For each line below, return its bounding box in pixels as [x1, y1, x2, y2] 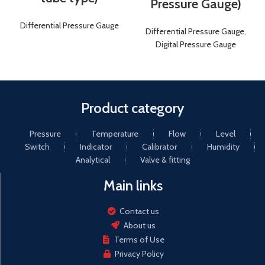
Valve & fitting [140, 154, 190, 166]
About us [123, 220, 156, 231]
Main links [103, 177, 163, 195]
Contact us [119, 206, 160, 217]
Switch [25, 141, 50, 153]
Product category [80, 99, 185, 117]
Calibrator [142, 141, 177, 153]
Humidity [207, 141, 240, 153]
